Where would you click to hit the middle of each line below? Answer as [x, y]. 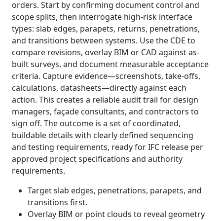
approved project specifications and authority [97, 159]
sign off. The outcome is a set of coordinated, [96, 123]
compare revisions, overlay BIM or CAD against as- [106, 52]
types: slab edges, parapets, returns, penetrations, [106, 29]
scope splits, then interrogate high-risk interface [102, 17]
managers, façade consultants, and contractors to [105, 111]
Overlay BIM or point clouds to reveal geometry [116, 214]
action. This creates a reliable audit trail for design [105, 100]
